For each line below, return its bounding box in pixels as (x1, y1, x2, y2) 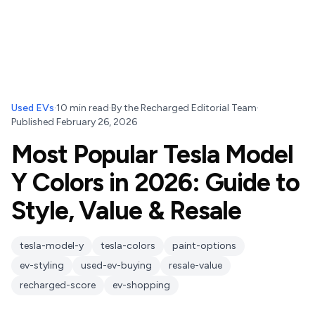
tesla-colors (101, 240, 155, 252)
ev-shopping (112, 279, 170, 291)
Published (11, 116, 54, 128)
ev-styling (20, 259, 64, 271)
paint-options (172, 240, 236, 252)
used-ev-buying (81, 259, 152, 271)
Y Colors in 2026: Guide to (11, 167, 300, 198)
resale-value (169, 259, 222, 271)
